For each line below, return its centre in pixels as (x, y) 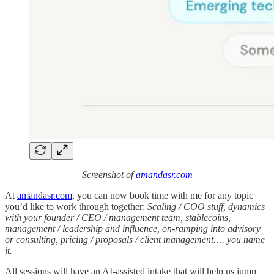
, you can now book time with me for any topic (163, 195)
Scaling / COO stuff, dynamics (206, 206)
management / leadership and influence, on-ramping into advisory (133, 228)
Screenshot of (109, 174)
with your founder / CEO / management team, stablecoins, (118, 217)
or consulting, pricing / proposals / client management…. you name (135, 239)
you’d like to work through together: (76, 206)
